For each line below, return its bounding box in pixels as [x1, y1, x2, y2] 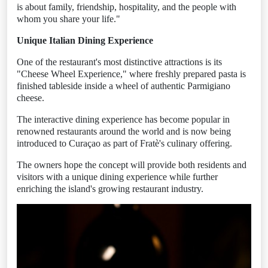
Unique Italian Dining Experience [17, 35, 153, 45]
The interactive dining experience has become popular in [17, 114, 230, 124]
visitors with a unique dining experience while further [17, 171, 218, 182]
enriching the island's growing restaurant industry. [17, 183, 203, 194]
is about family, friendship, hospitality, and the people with [17, 1, 236, 12]
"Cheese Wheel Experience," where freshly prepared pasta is [17, 68, 246, 79]
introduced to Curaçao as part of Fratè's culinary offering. [17, 138, 232, 148]
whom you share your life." [17, 13, 120, 24]
